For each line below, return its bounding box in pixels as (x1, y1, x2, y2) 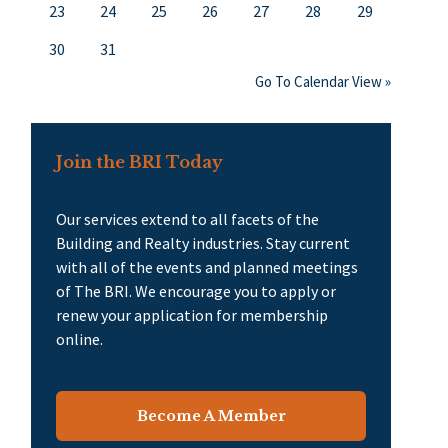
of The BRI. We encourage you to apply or (56, 280, 336, 301)
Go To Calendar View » (255, 71, 391, 91)
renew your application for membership (56, 304, 328, 325)
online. (56, 328, 103, 349)
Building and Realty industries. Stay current (56, 232, 350, 253)
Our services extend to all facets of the (56, 208, 319, 229)
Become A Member (136, 406, 286, 425)
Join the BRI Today (56, 151, 223, 172)
